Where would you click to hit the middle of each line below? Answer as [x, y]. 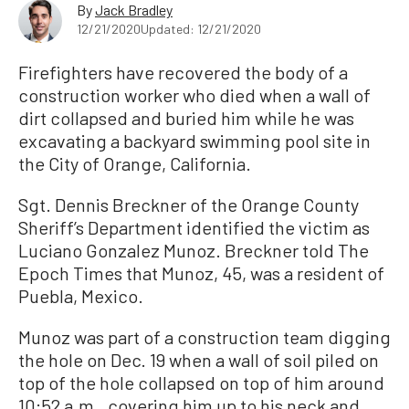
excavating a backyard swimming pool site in [194, 140]
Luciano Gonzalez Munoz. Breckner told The [194, 250]
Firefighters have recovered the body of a [183, 72]
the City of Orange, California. [135, 163]
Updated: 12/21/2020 [201, 28]
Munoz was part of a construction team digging [204, 336]
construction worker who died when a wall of [194, 94]
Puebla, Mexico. [81, 295]
